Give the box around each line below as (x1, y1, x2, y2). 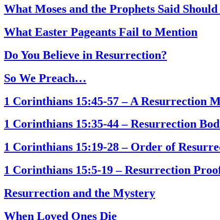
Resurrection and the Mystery (4, 187, 155, 200)
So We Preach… (4, 71, 86, 84)
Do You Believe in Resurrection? (4, 48, 167, 61)
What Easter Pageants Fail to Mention (4, 25, 197, 38)
